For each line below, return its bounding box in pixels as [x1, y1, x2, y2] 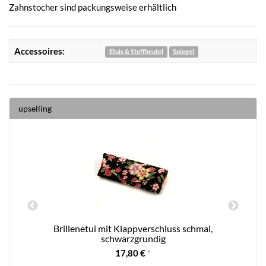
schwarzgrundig [100, 232, 166, 244]
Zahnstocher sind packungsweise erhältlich [9, 1, 176, 12]
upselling [18, 103, 52, 114]
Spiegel [173, 47, 195, 56]
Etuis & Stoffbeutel [109, 47, 163, 56]
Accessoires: [14, 45, 65, 56]
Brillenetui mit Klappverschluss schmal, [53, 222, 213, 234]
